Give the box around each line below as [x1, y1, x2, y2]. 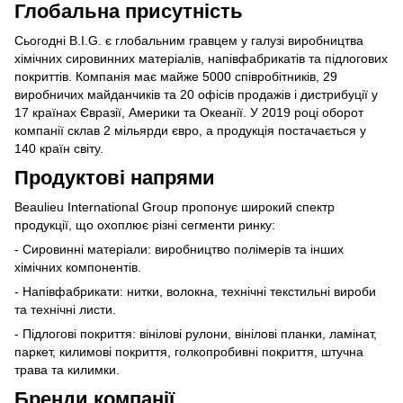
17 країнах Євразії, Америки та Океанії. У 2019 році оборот [14, 104, 363, 120]
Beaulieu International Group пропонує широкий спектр [14, 199, 335, 214]
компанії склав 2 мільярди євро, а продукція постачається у [14, 122, 366, 138]
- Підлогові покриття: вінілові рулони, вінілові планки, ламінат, [14, 326, 377, 341]
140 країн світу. [14, 140, 103, 156]
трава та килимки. [14, 362, 120, 377]
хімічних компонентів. [14, 259, 141, 274]
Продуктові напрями [14, 166, 215, 189]
